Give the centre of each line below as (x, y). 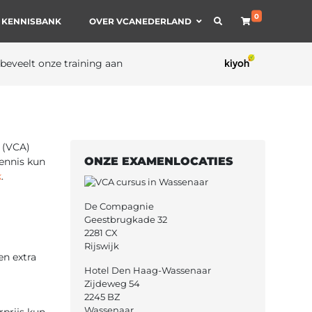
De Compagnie (119, 206)
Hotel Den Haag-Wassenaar (148, 270)
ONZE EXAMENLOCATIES (159, 161)
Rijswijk (102, 245)
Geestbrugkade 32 (126, 219)
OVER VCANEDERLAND (140, 21)
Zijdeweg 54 (112, 283)
